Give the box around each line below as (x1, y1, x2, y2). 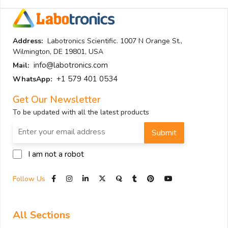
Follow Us (13, 174, 47, 184)
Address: (13, 36, 43, 46)
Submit (152, 127, 177, 139)
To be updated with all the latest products (13, 107, 149, 118)
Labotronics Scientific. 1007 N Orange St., (45, 36, 182, 46)
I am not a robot (28, 149, 84, 160)
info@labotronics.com (34, 60, 108, 71)
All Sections (13, 208, 70, 222)
